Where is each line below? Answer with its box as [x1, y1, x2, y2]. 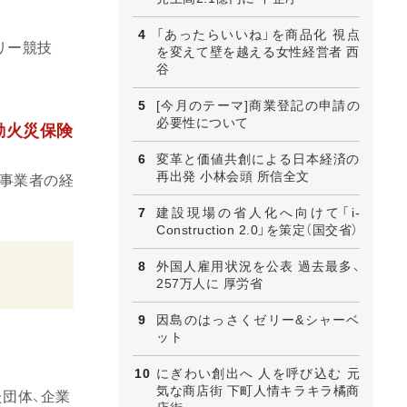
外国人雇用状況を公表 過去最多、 [156, 258, 360, 273]
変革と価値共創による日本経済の [156, 151, 360, 166]
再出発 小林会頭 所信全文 [156, 168, 310, 184]
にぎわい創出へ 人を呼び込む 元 [156, 365, 360, 381]
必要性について [156, 114, 249, 130]
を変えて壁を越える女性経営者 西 [156, 44, 360, 59]
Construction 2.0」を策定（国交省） [156, 222, 359, 237]
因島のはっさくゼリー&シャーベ [156, 312, 360, 327]
